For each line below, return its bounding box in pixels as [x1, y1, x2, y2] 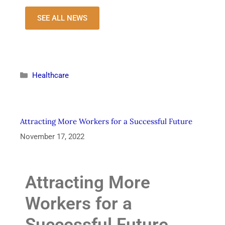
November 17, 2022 [20, 132, 84, 141]
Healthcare [32, 71, 69, 80]
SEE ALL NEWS [37, 14, 87, 23]
